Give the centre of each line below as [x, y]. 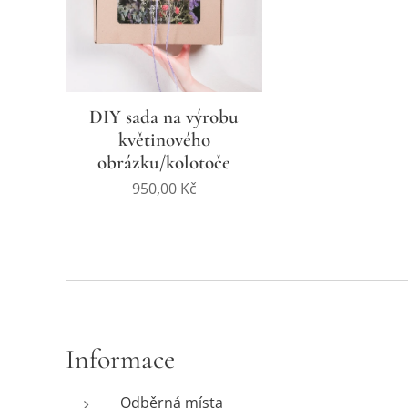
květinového [164, 140]
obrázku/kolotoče [164, 163]
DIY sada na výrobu [164, 117]
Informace [120, 359]
